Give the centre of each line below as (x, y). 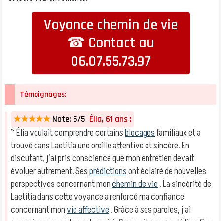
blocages (140, 133)
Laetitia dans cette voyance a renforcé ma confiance (97, 197)
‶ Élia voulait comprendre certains (68, 133)
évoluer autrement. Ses (50, 171)
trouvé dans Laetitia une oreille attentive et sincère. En (100, 146)
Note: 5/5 (69, 119)
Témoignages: (43, 94)
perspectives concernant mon (61, 184)
